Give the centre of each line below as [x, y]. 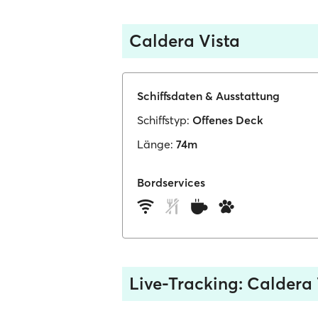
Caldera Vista [185, 41]
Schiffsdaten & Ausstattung [208, 96]
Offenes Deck [228, 120]
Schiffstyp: [163, 120]
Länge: [155, 144]
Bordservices [171, 182]
